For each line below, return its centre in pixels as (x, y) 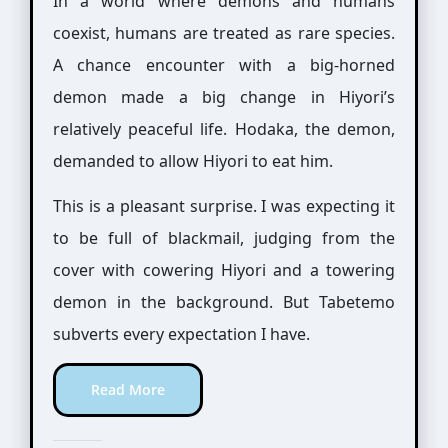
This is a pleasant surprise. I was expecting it (224, 205)
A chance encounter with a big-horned (224, 64)
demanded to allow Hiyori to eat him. (192, 160)
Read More (127, 389)
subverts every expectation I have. (181, 333)
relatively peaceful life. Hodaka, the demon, (224, 128)
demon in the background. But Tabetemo (224, 301)
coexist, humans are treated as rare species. (224, 32)
